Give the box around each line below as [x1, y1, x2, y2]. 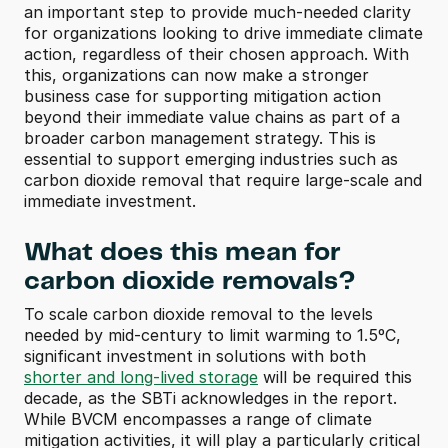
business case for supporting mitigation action [24, 86, 381, 106]
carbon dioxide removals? [24, 269, 356, 294]
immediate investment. [24, 191, 196, 211]
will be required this [258, 367, 412, 387]
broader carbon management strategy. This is [24, 128, 376, 148]
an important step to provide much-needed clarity [24, 2, 411, 22]
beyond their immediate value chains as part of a [24, 107, 400, 127]
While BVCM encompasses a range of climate [24, 409, 372, 429]
